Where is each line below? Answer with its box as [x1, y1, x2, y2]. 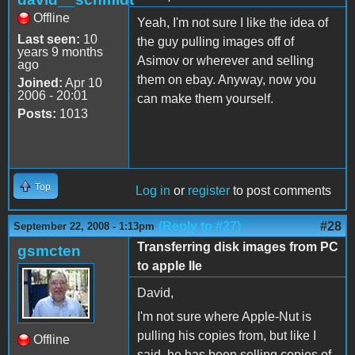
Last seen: [17, 32, 80, 46]
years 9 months [17, 44, 103, 59]
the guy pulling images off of [137, 34, 294, 48]
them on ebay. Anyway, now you [137, 72, 316, 86]
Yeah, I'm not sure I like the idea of [137, 15, 328, 29]
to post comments [230, 183, 331, 197]
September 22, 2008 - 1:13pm [13, 219, 155, 232]
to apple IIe [137, 258, 202, 273]
